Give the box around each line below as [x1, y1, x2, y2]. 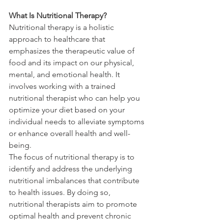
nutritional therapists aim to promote [9, 199, 139, 209]
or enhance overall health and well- [9, 129, 130, 138]
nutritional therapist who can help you [9, 93, 142, 103]
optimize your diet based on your [9, 105, 127, 115]
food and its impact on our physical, [9, 58, 136, 68]
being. [9, 140, 31, 150]
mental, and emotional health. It [9, 70, 122, 80]
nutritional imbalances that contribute [9, 176, 141, 186]
